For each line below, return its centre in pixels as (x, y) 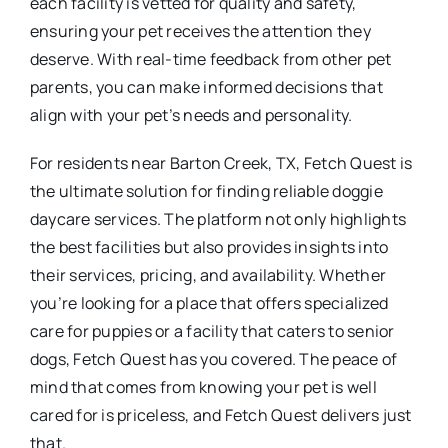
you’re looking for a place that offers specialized (209, 302)
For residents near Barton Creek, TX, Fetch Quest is (221, 162)
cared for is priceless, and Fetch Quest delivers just (221, 414)
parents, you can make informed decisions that (206, 86)
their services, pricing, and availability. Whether (208, 274)
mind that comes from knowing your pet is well (203, 386)
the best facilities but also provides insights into (209, 246)
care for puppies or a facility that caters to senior (212, 330)
